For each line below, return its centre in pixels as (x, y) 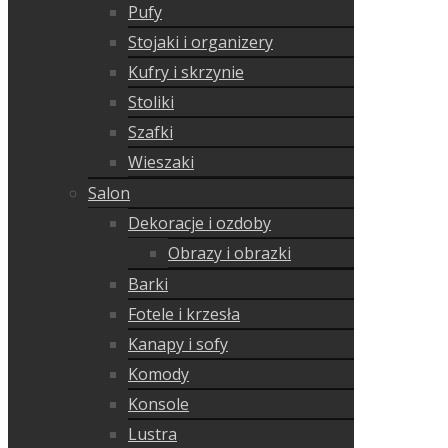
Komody (158, 374)
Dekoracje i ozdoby (199, 223)
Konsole (158, 404)
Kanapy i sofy (178, 344)
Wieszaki (161, 162)
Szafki (150, 132)
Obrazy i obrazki (229, 253)
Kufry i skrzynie (186, 72)
